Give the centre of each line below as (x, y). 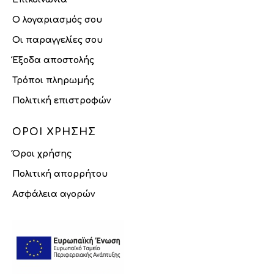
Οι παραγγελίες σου (57, 40)
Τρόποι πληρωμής (53, 80)
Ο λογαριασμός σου (57, 20)
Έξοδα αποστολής (53, 60)
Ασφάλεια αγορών (54, 194)
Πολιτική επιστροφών (61, 101)
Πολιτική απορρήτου (60, 174)
